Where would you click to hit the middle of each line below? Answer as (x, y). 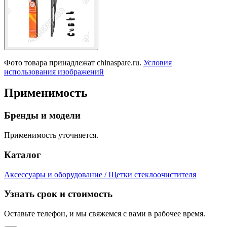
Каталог (23, 155)
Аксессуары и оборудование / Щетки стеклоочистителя (100, 174)
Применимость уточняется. (51, 135)
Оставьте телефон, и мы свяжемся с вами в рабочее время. (105, 213)
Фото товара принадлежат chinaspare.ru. (74, 62)
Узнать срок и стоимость (58, 194)
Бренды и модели (42, 116)
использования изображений (54, 71)
